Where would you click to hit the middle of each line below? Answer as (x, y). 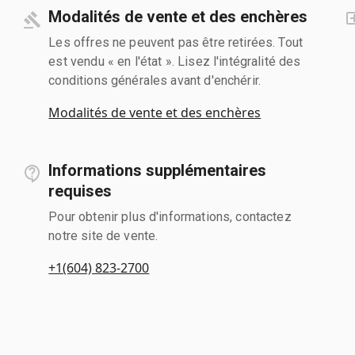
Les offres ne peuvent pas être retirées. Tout (176, 42)
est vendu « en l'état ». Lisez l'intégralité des (175, 61)
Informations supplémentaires (158, 170)
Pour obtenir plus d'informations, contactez (170, 216)
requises (80, 191)
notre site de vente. (103, 235)
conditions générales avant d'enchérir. (155, 80)
